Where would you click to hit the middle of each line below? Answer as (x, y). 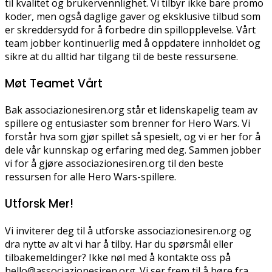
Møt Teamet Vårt (54, 83)
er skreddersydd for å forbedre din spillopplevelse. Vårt (130, 30)
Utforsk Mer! (39, 204)
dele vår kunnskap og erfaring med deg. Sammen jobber (133, 150)
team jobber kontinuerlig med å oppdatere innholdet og (133, 43)
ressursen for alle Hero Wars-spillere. (90, 177)
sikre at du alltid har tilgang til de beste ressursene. (121, 57)
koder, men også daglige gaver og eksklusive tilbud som (133, 17)
